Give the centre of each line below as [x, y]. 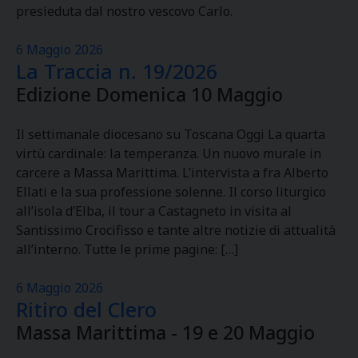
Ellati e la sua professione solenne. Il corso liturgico [171, 192]
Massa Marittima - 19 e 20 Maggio [165, 332]
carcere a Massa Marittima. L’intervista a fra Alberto [172, 173]
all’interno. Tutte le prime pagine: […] [127, 249]
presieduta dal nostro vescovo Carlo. [124, 11]
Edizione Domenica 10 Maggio [149, 94]
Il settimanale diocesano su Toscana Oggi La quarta [171, 134]
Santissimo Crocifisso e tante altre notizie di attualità [176, 230]
